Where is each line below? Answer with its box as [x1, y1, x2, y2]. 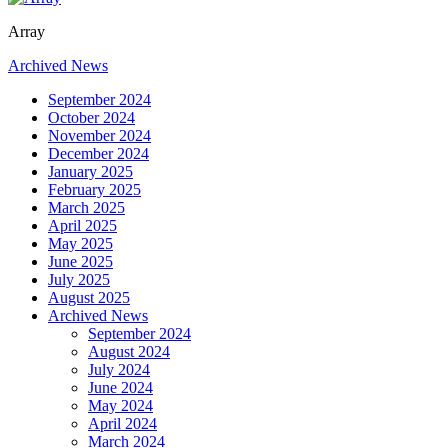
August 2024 [88, 343, 170, 361]
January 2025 [48, 163, 133, 181]
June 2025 [48, 253, 113, 271]
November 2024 [48, 127, 151, 145]
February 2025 [48, 181, 141, 199]
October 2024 [48, 109, 135, 127]
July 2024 [88, 361, 150, 379]
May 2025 [48, 235, 113, 253]
